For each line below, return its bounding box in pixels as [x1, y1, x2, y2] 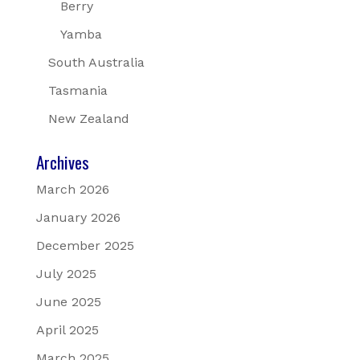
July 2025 [35, 266, 96, 282]
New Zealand [47, 111, 129, 127]
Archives [35, 149, 89, 175]
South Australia [47, 55, 145, 71]
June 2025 [35, 294, 101, 310]
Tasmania [47, 83, 108, 99]
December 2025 [35, 238, 134, 254]
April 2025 [35, 322, 99, 338]
